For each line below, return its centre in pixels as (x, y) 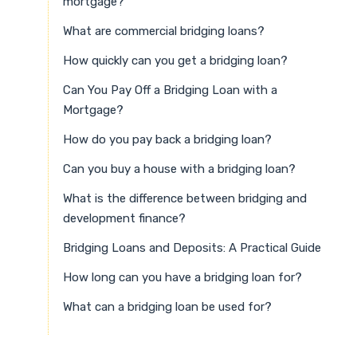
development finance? (124, 218)
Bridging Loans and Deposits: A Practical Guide (192, 247)
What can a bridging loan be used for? (167, 306)
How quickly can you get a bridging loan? (175, 60)
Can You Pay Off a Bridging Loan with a (170, 90)
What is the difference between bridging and (185, 198)
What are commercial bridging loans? (164, 31)
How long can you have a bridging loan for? (182, 277)
